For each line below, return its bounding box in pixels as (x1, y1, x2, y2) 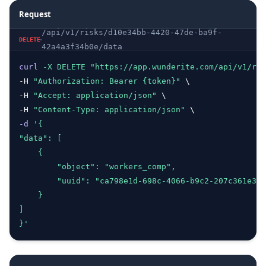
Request (19, 9, 51, 20)
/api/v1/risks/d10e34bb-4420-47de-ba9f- (41, 28, 222, 37)
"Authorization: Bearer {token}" (33, 77, 180, 85)
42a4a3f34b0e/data (41, 42, 122, 51)
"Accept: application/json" (33, 91, 157, 100)
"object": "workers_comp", (19, 162, 176, 171)
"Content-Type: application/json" (33, 105, 185, 114)
